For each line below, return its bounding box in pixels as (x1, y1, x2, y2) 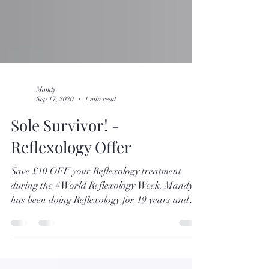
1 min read (85, 116, 116, 125)
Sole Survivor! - (11, 136, 119, 157)
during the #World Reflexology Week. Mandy (11, 201, 193, 213)
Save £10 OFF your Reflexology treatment (11, 186, 181, 199)
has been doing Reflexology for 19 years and (11, 215, 189, 228)
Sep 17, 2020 (36, 116, 74, 125)
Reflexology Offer (11, 157, 131, 179)
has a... (11, 229, 40, 242)
